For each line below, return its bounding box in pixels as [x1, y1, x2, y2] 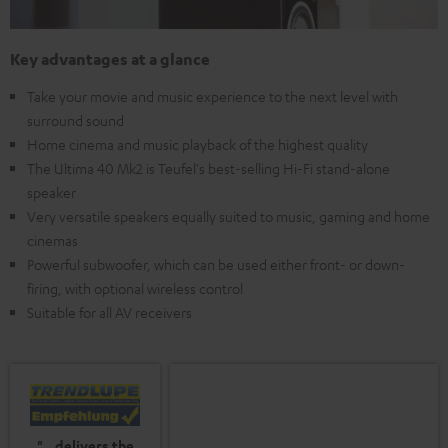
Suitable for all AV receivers [27, 303, 192, 322]
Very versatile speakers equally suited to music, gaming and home [27, 207, 430, 226]
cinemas [27, 231, 78, 250]
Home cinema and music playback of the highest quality [27, 135, 368, 154]
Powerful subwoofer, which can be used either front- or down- [27, 255, 405, 274]
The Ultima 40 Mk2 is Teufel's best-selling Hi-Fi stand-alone [27, 159, 390, 178]
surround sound [27, 111, 124, 130]
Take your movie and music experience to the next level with [27, 87, 398, 106]
